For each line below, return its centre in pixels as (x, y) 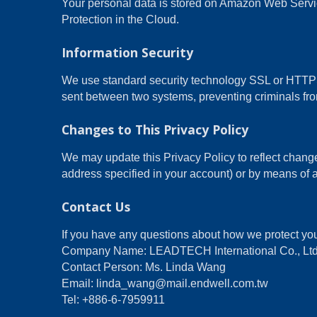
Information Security (127, 52)
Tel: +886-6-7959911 (113, 300)
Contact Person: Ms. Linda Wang (144, 267)
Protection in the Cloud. (120, 19)
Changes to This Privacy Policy (155, 129)
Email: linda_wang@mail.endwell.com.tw (165, 283)
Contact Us (96, 207)
